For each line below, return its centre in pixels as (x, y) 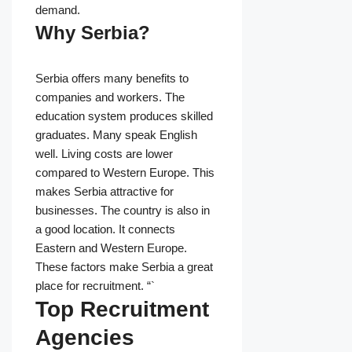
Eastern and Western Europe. (111, 248)
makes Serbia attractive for (104, 192)
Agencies (85, 338)
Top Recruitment (122, 310)
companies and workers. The (110, 97)
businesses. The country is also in (123, 211)
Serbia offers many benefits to (112, 79)
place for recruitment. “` (95, 286)
